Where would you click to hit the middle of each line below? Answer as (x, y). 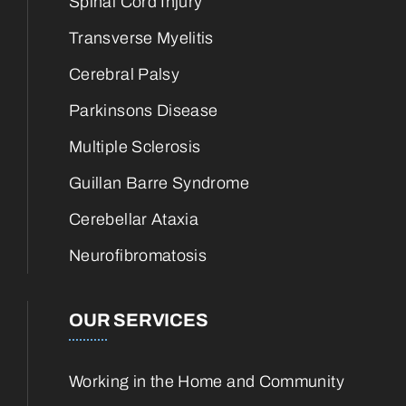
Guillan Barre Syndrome (159, 183)
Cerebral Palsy (125, 74)
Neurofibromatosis (138, 255)
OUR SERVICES (139, 319)
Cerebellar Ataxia (134, 219)
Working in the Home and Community (207, 381)
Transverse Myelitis (141, 38)
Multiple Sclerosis (135, 146)
